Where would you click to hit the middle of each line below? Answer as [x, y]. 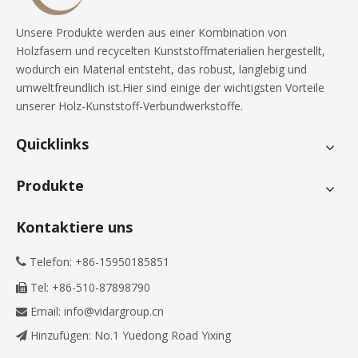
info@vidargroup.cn [114, 311]
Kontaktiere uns [74, 227]
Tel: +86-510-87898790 [89, 287]
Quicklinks [52, 144]
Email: [46, 311]
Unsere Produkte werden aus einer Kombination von [151, 32]
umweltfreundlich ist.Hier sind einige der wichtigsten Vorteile [170, 88]
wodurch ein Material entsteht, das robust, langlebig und [161, 69]
